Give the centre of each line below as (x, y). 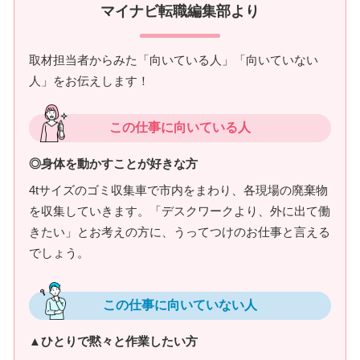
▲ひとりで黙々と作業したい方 (113, 341)
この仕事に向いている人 (180, 127)
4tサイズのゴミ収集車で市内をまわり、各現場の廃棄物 (178, 190)
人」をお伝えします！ (89, 80)
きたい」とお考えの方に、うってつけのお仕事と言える (180, 232)
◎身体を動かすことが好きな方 (113, 163)
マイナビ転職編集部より (180, 11)
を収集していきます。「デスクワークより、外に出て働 (180, 211)
